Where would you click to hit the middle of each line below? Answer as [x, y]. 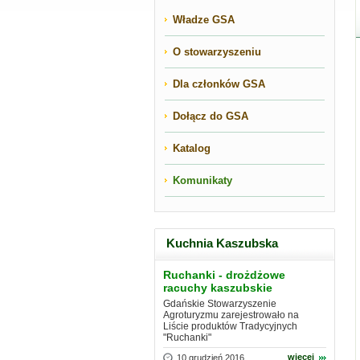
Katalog [192, 148]
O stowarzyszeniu [217, 52]
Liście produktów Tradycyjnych [230, 326]
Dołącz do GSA [211, 116]
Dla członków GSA [219, 84]
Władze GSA [204, 20]
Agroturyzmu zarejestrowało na [231, 315]
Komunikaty [202, 180]
